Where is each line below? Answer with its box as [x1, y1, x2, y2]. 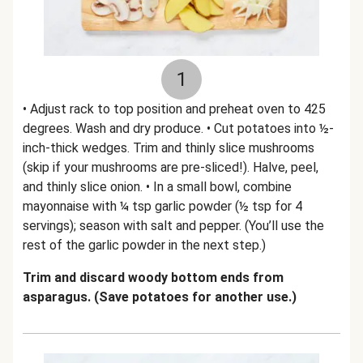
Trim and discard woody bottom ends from [23, 270, 284, 285]
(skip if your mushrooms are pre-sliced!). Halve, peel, [23, 160, 318, 175]
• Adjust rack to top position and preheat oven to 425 [23, 101, 326, 117]
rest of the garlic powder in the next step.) [23, 237, 266, 253]
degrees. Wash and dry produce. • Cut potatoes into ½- [23, 121, 334, 136]
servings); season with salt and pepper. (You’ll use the [23, 218, 324, 233]
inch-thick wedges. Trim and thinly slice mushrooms [23, 140, 314, 156]
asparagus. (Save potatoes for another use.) [23, 289, 297, 305]
